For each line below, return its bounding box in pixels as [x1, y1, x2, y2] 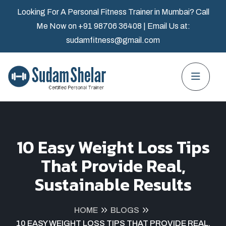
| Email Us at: [143, 22, 190, 30]
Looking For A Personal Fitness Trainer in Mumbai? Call [17, 8, 209, 16]
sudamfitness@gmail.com [66, 36, 160, 44]
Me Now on [36, 22, 78, 30]
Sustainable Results [34, 172, 192, 197]
